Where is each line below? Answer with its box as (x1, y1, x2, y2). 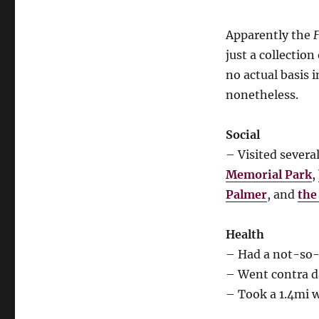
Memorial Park (225, 167, 312, 182)
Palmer (225, 187, 267, 202)
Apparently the (225, 28, 313, 42)
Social (225, 127, 260, 142)
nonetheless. (225, 88, 298, 102)
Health (225, 227, 264, 241)
